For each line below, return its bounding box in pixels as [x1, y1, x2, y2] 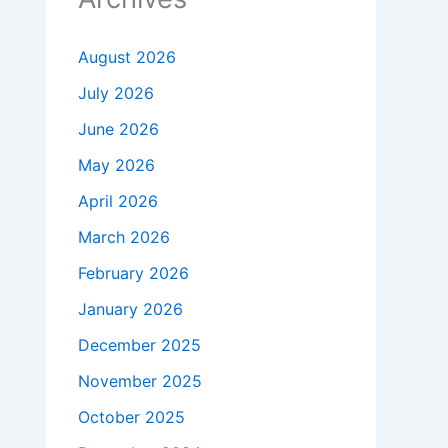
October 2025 [78, 407, 185, 428]
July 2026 [78, 83, 154, 104]
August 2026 [78, 47, 176, 68]
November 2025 [78, 371, 202, 392]
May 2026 [78, 155, 155, 176]
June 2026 [78, 119, 159, 140]
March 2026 [78, 227, 170, 248]
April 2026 [78, 191, 158, 212]
